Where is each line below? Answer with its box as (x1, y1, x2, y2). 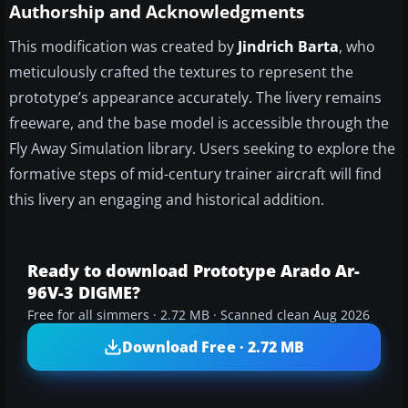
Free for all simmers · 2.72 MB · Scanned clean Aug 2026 (27, 307, 370, 324)
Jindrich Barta (238, 36, 339, 57)
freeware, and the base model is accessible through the (9, 113, 389, 134)
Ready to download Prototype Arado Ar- (27, 260, 360, 282)
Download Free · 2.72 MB (121, 336, 305, 357)
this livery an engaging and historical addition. (9, 189, 324, 210)
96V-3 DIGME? (27, 281, 140, 304)
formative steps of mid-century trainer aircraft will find (9, 164, 382, 185)
